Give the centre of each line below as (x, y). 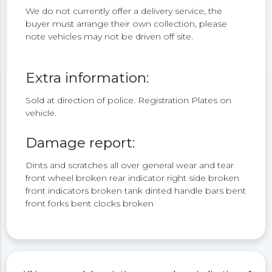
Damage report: (80, 142)
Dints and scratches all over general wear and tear (130, 165)
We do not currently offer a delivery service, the (124, 11)
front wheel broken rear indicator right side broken (133, 178)
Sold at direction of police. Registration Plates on (129, 100)
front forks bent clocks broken (90, 203)
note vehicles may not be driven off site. (110, 36)
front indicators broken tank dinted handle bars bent (136, 190)
